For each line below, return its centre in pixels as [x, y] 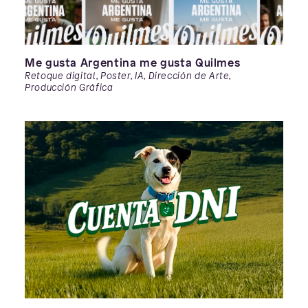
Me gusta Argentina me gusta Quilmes [133, 63]
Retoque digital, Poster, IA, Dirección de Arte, [128, 76]
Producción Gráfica [69, 87]
